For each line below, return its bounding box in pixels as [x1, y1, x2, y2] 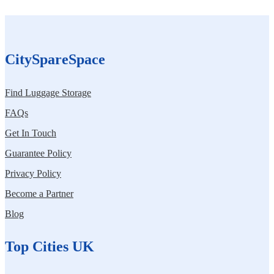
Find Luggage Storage [5, 87, 91, 98]
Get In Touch [5, 127, 56, 138]
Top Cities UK [5, 239, 94, 255]
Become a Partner [5, 188, 73, 199]
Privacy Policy [5, 168, 61, 179]
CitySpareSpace [5, 51, 105, 68]
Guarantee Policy [5, 147, 72, 158]
